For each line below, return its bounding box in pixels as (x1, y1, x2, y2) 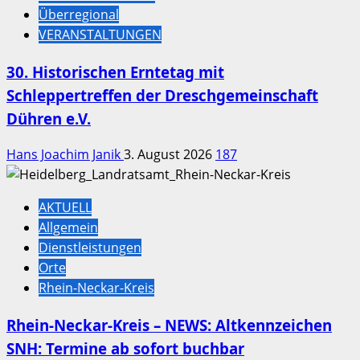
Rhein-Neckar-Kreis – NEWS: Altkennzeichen (6, 315, 332, 336)
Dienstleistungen (39, 239, 141, 257)
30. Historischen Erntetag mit (6, 61, 224, 82)
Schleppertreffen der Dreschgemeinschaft (6, 84, 318, 105)
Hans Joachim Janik (6, 145, 124, 164)
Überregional (39, 6, 119, 24)
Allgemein (39, 219, 98, 237)
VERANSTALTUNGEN (39, 26, 162, 44)
